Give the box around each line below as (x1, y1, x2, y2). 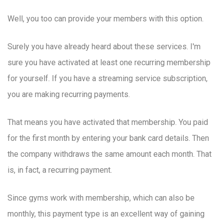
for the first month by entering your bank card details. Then (7, 133, 209, 143)
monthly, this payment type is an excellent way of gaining (7, 209, 205, 219)
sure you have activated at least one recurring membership (7, 58, 211, 68)
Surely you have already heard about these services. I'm (7, 42, 201, 52)
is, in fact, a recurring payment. (7, 165, 112, 175)
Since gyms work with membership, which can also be (7, 193, 195, 203)
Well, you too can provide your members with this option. (7, 14, 204, 24)
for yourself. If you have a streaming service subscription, (7, 74, 208, 84)
